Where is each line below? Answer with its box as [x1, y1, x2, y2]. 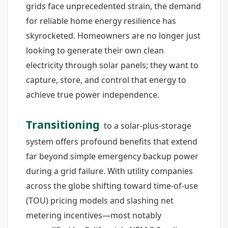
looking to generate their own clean [26, 45, 164, 56]
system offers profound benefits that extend [26, 136, 197, 147]
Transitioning [26, 117, 100, 132]
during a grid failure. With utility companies [26, 165, 193, 177]
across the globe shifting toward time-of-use [26, 180, 198, 191]
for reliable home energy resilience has [26, 15, 176, 26]
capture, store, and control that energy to [26, 74, 186, 85]
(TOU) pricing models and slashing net [26, 195, 174, 206]
